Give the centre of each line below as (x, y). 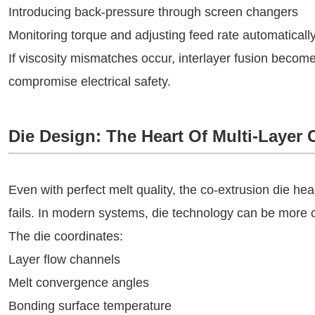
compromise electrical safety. (90, 82)
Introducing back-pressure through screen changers (153, 12)
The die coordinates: (66, 236)
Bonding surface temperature (90, 306)
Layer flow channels (64, 259)
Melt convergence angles (79, 283)
